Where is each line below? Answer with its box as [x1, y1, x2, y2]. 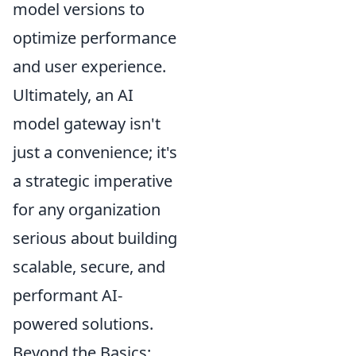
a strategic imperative [13, 170, 172, 192]
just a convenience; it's [13, 141, 177, 164]
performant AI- [13, 284, 122, 307]
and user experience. [13, 56, 166, 78]
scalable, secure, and [13, 256, 165, 278]
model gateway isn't [13, 113, 161, 135]
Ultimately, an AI [13, 84, 133, 106]
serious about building [13, 227, 177, 250]
